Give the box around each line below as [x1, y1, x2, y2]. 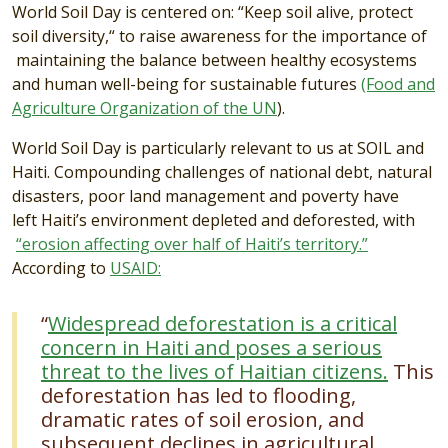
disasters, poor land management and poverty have [12, 185, 399, 208]
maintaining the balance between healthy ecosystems [12, 49, 417, 72]
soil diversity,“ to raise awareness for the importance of [12, 25, 427, 48]
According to [12, 257, 110, 280]
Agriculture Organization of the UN [12, 97, 277, 120]
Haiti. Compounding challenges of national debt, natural [12, 161, 432, 184]
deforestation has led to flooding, [41, 382, 356, 410]
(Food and [361, 73, 435, 96]
